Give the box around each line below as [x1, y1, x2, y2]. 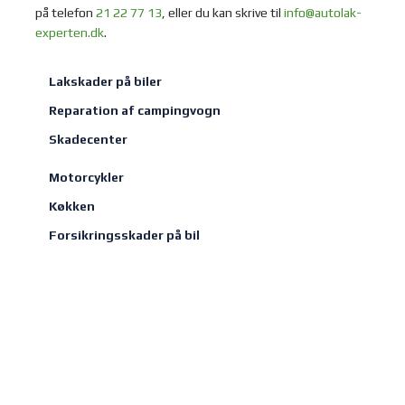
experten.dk [35, 24, 105, 40]
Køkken [49, 199, 96, 214]
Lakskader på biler [49, 74, 163, 89]
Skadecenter [49, 132, 128, 147]
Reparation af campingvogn [49, 103, 221, 118]
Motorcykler [49, 170, 125, 185]
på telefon [35, 5, 97, 20]
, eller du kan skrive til [162, 5, 285, 20]
